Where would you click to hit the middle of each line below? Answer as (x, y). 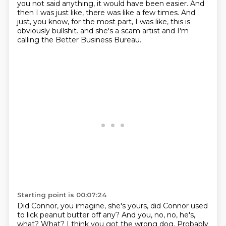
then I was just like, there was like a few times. (99, 13)
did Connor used (179, 206)
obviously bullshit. (48, 31)
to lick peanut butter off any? (69, 215)
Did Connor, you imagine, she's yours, (83, 206)
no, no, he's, (175, 215)
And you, (138, 215)
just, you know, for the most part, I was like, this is (103, 22)
